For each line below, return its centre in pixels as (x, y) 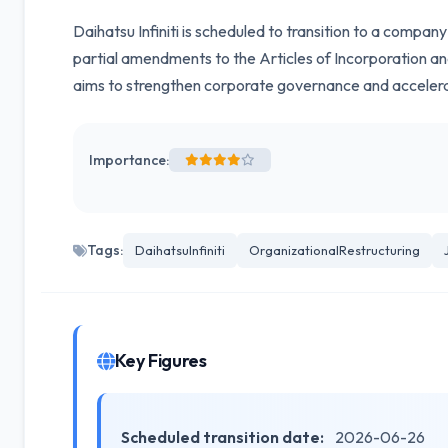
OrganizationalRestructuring (334, 250)
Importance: (129, 159)
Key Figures (160, 360)
